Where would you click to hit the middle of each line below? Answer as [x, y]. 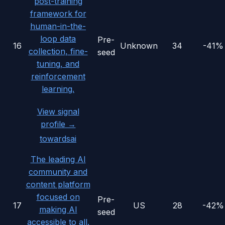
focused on [58, 197]
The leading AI [58, 159]
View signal [58, 112]
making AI [58, 210]
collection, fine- [58, 51]
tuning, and [58, 64]
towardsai [58, 139]
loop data [58, 39]
